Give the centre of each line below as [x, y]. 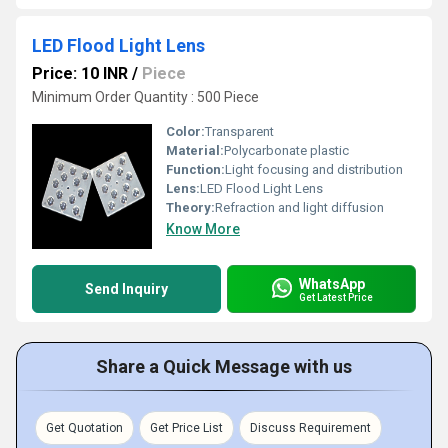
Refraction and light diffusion [299, 207]
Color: [185, 131]
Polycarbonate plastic [286, 150]
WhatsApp [332, 283]
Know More [203, 229]
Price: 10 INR [80, 73]
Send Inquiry [126, 289]
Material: [195, 150]
